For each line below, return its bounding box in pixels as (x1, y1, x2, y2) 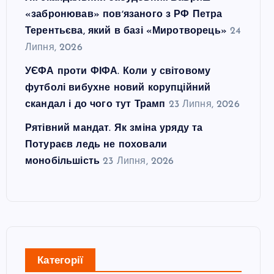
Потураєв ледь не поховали (25, 140, 167, 150)
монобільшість (25, 157, 100, 166)
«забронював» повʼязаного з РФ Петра (25, 10, 223, 20)
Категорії (37, 256, 84, 266)
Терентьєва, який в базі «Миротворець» (25, 26, 227, 36)
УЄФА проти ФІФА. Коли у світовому (25, 67, 211, 76)
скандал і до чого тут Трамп (25, 100, 166, 109)
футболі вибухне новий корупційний (25, 83, 211, 93)
